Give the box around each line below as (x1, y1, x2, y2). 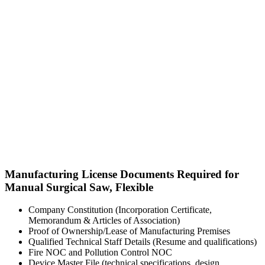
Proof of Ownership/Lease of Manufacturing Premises (28, 226, 230, 237)
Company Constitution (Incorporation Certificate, (28, 205, 212, 215)
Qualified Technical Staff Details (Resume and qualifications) (28, 237, 257, 247)
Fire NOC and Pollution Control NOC (28, 247, 172, 258)
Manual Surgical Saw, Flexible (5, 180, 153, 193)
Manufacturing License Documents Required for (5, 167, 239, 180)
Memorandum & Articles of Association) (28, 215, 180, 226)
